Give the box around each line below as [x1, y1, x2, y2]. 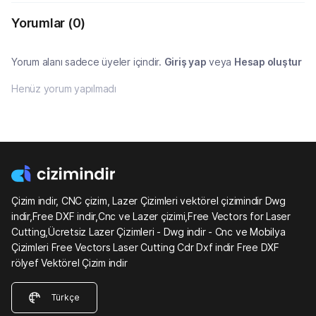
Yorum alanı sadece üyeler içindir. [11, 55, 164, 68]
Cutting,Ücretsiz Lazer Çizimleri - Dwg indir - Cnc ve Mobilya [11, 226, 286, 238]
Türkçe [51, 292, 80, 303]
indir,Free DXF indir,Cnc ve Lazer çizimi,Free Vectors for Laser [11, 210, 291, 223]
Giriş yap [164, 55, 207, 68]
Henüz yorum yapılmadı [11, 82, 116, 95]
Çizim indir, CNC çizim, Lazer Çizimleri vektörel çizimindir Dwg [11, 195, 286, 207]
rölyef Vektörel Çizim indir [11, 257, 128, 269]
